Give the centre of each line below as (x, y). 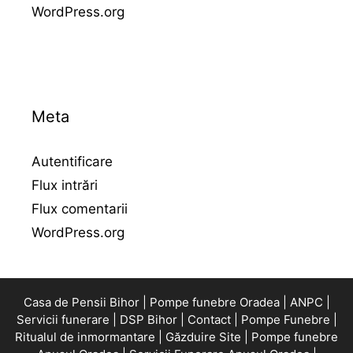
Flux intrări (65, 185)
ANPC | (310, 302)
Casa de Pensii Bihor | (85, 302)
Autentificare (72, 162)
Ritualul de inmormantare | (89, 337)
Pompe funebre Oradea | (218, 302)
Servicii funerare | (66, 320)
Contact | (212, 320)
